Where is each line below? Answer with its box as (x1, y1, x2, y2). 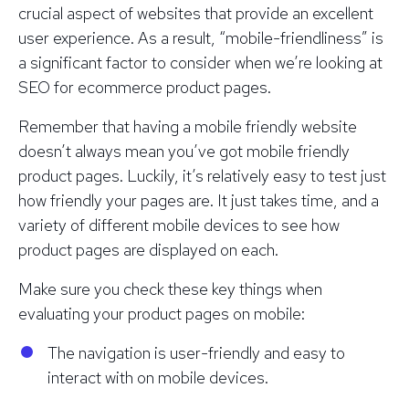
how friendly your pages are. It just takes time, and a (18, 189, 379, 211)
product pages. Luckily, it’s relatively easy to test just (18, 164, 386, 186)
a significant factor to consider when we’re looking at (18, 51, 383, 73)
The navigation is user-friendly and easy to (47, 341, 345, 363)
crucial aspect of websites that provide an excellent (18, 2, 373, 24)
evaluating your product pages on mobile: (18, 302, 305, 324)
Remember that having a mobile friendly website (18, 115, 357, 137)
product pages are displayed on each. (18, 238, 282, 260)
